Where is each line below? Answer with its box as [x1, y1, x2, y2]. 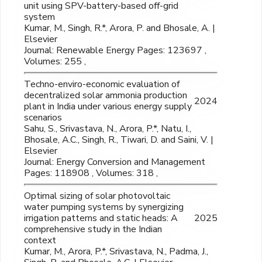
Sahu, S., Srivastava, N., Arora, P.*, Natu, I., [24, 122, 191, 136]
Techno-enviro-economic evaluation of [24, 78, 180, 91]
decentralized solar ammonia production [24, 89, 187, 102]
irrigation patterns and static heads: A [24, 212, 178, 225]
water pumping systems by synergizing [24, 201, 184, 214]
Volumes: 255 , [24, 55, 86, 68]
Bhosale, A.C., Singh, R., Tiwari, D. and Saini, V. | [24, 133, 213, 147]
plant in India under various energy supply [24, 100, 192, 113]
